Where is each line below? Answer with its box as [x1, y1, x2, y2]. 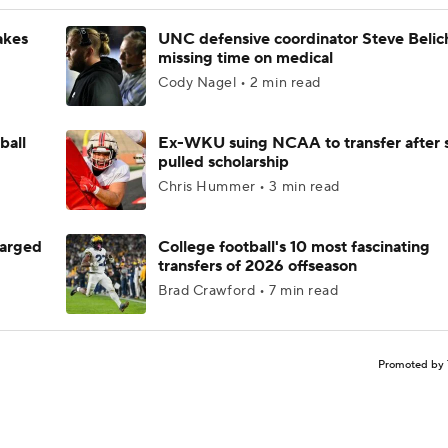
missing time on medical [158, 48, 333, 68]
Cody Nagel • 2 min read [158, 74, 321, 92]
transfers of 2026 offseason [158, 256, 357, 276]
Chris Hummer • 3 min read [158, 178, 340, 196]
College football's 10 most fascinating [158, 237, 430, 257]
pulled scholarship [158, 152, 289, 172]
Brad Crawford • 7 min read [158, 282, 339, 300]
